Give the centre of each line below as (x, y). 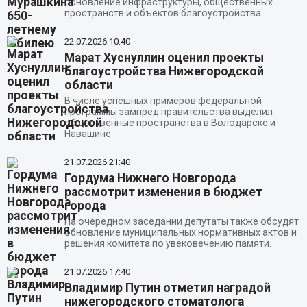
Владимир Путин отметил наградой (167, 287)
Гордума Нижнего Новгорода (150, 178)
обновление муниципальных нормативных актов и (180, 232)
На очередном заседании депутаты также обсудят (181, 221)
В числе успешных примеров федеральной (163, 101)
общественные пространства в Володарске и (170, 123)
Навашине (87, 134)
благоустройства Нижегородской (164, 72)
